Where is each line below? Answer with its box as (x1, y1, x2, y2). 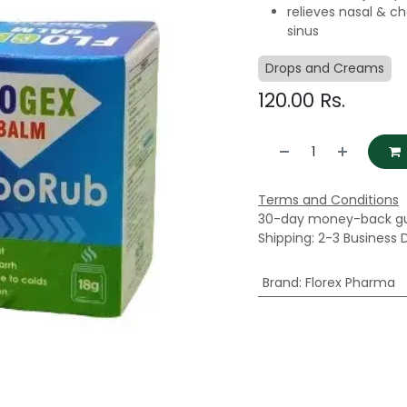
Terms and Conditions (258, 190, 399, 209)
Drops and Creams (265, 59, 384, 78)
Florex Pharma (304, 273, 395, 292)
